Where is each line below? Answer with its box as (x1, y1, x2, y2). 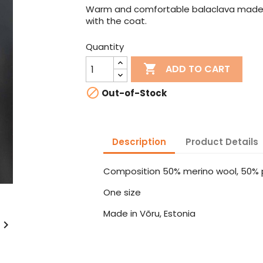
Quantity (85, 41, 124, 53)
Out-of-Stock (99, 87, 167, 100)
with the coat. (85, 15, 147, 27)
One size (103, 186, 141, 198)
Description (112, 135, 166, 148)
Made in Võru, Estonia (103, 207, 195, 220)
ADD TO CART (166, 62, 231, 76)
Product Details (185, 135, 258, 148)
